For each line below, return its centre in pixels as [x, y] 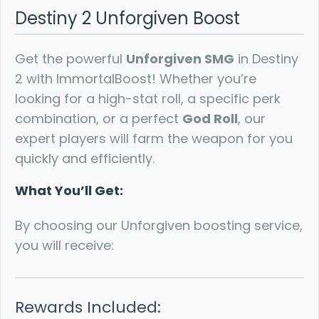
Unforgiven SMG [180, 59]
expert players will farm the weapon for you [154, 139]
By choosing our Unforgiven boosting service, [159, 225]
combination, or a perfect [99, 119]
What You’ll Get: [69, 191]
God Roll [210, 119]
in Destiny [266, 59]
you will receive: [64, 245]
